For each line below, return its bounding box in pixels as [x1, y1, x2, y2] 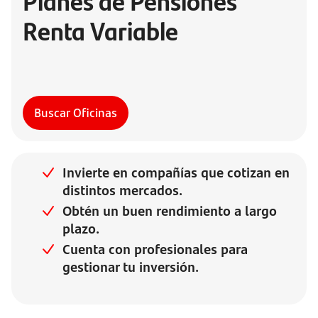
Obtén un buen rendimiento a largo [62, 202, 277, 219]
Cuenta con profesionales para [62, 241, 248, 258]
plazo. [62, 220, 99, 237]
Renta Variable [23, 11, 178, 48]
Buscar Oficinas [34, 105, 117, 121]
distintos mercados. [62, 182, 182, 199]
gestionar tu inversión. [62, 258, 199, 275]
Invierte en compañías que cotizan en [62, 164, 290, 181]
